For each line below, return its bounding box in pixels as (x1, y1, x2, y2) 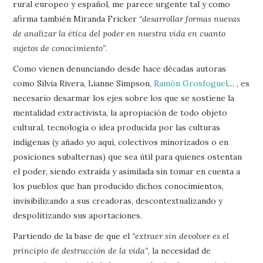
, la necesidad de (148, 245, 211, 256)
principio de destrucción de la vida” (13, 245, 149, 256)
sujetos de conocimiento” (13, 43, 106, 53)
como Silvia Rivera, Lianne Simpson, (13, 78, 154, 89)
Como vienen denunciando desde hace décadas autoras (13, 63, 227, 74)
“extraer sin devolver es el (132, 231, 230, 241)
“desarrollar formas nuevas (139, 14, 241, 24)
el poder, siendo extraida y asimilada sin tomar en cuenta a (13, 166, 241, 177)
